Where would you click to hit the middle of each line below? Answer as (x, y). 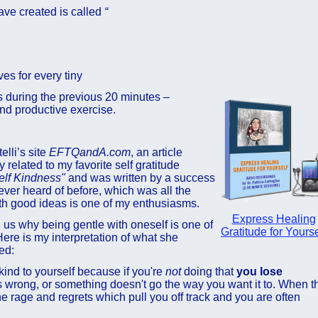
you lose (259, 272)
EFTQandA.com (90, 152)
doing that (209, 272)
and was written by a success (140, 178)
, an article (157, 152)
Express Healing (274, 219)
